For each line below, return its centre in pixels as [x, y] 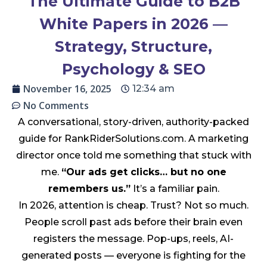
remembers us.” [89, 188]
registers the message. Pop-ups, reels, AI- [133, 238]
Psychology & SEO [133, 69]
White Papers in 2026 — [133, 24]
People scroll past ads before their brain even [133, 222]
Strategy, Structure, [133, 46]
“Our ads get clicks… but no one [144, 172]
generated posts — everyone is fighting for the [133, 255]
